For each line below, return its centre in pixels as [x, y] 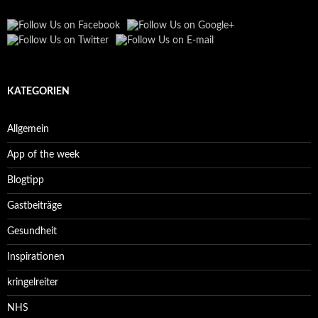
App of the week [43, 154]
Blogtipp [26, 180]
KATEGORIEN [38, 91]
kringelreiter [33, 282]
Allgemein [28, 129]
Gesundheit [32, 231]
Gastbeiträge [34, 205]
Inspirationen [36, 257]
